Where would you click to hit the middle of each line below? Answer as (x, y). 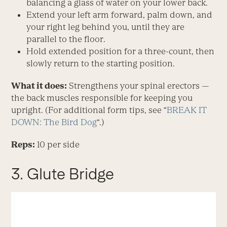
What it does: (39, 85)
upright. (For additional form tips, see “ (89, 110)
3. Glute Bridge (63, 174)
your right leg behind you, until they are (106, 27)
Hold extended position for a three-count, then (121, 51)
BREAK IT (187, 110)
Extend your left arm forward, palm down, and (120, 14)
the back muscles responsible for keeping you (102, 98)
